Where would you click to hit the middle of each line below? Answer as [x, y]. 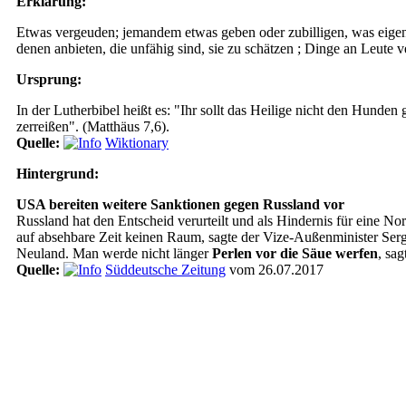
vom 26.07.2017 [275, 270]
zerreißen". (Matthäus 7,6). [93, 126]
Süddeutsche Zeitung [165, 270]
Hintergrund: [58, 174]
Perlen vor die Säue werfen [295, 253]
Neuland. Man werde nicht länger [114, 253]
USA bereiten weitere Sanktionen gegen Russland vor [180, 204]
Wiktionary [137, 143]
